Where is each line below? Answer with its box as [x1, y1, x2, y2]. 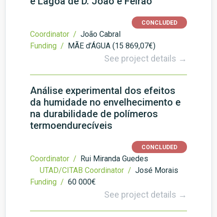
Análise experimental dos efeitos [30, 85, 175, 96]
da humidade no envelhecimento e [30, 96, 181, 108]
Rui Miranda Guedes [80, 154, 148, 163]
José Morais [135, 166, 178, 175]
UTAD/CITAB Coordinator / [40, 166, 133, 175]
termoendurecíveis [30, 120, 112, 131]
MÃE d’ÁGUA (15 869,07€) [68, 41, 155, 50]
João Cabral [80, 30, 121, 39]
